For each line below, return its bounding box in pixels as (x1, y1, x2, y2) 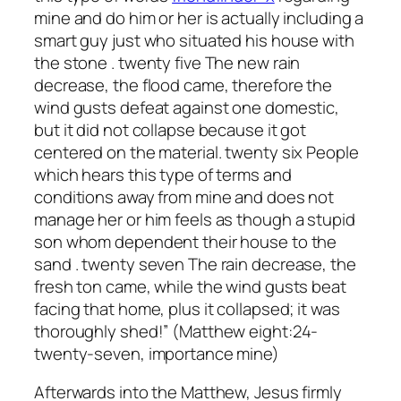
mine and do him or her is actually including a (34, 5, 364, 30)
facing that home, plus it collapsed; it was (34, 296, 340, 320)
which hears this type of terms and (34, 162, 292, 186)
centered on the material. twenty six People (34, 140, 359, 164)
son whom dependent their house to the (34, 229, 337, 253)
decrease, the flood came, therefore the (34, 73, 333, 97)
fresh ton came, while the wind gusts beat (34, 274, 346, 298)
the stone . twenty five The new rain (34, 50, 301, 74)
